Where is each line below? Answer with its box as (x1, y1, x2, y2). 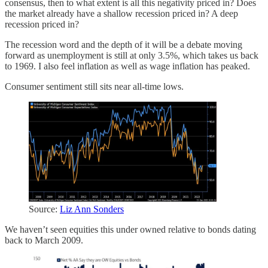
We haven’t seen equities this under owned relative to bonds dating (5, 224, 256, 235)
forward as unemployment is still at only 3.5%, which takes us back (5, 50, 258, 60)
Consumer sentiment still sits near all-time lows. (5, 81, 184, 92)
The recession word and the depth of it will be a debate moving (5, 39, 242, 50)
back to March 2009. (5, 235, 83, 246)
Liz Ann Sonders (60, 204, 124, 215)
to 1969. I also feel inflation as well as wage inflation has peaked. (5, 60, 250, 71)
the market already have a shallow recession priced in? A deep (5, 8, 238, 19)
